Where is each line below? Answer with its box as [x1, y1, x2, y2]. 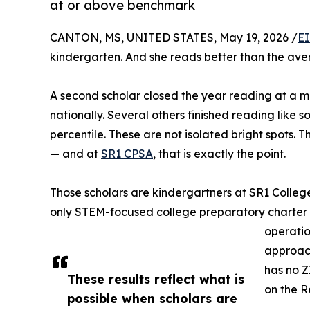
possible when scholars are [67, 291, 237, 307]
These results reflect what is [67, 271, 244, 287]
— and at [50, 147, 101, 161]
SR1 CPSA [101, 147, 153, 161]
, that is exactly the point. [153, 147, 286, 161]
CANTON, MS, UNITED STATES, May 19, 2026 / [50, 30, 298, 45]
